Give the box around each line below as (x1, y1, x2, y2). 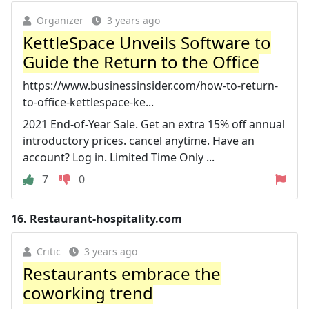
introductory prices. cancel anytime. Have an (23, 133, 255, 148)
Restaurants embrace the (23, 262, 221, 285)
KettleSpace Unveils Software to (23, 31, 271, 54)
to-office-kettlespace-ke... (23, 94, 154, 110)
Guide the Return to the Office (23, 50, 259, 73)
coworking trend (23, 281, 153, 304)
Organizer (37, 14, 83, 27)
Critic (37, 245, 61, 258)
